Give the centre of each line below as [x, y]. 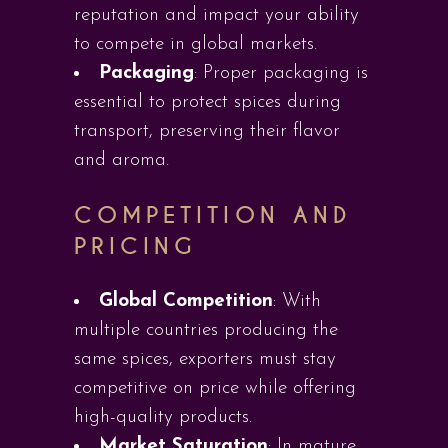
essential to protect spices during [207, 102]
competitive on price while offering [215, 388]
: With [297, 301]
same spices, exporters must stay [205, 359]
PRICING [136, 246]
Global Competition [186, 301]
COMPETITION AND [212, 215]
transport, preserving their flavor [207, 131]
